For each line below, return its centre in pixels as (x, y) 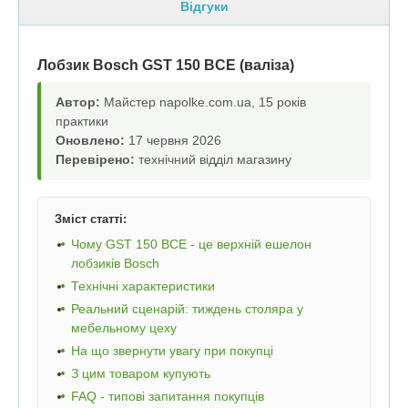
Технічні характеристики (143, 286)
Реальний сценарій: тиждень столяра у (187, 309)
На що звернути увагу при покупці (172, 351)
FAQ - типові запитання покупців (168, 397)
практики (82, 122)
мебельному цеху (124, 328)
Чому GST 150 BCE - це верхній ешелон (191, 245)
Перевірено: (95, 160)
